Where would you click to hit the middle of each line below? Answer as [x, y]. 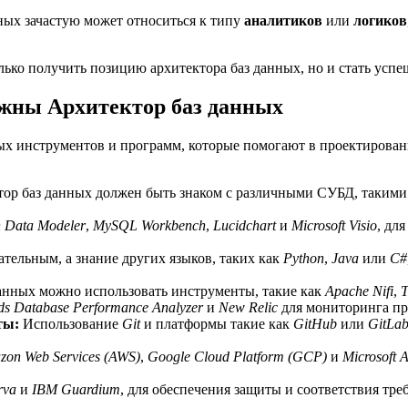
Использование [71, 323]
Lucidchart [245, 225]
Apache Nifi [359, 291]
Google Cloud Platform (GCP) [237, 356]
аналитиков [283, 20]
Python [304, 258]
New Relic [248, 307]
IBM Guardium [76, 389]
